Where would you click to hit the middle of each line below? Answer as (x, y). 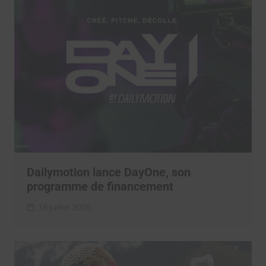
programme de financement (100, 187)
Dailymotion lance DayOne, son (108, 172)
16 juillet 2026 (64, 208)
